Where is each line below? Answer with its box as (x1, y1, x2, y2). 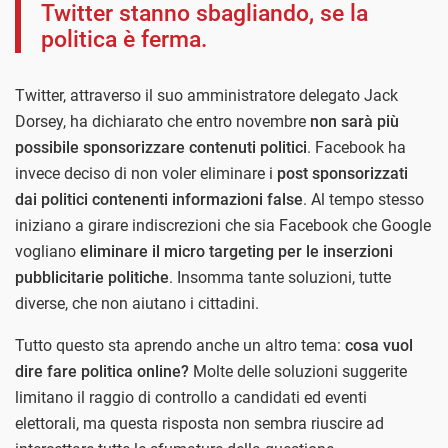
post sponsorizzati (277, 163, 408, 183)
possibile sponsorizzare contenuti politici (15, 137, 307, 157)
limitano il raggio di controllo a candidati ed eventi (15, 387, 367, 407)
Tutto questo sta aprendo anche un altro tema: (15, 335, 345, 355)
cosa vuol (345, 335, 413, 355)
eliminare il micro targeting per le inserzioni (80, 241, 393, 261)
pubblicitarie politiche (15, 267, 169, 287)
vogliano (15, 241, 80, 261)
